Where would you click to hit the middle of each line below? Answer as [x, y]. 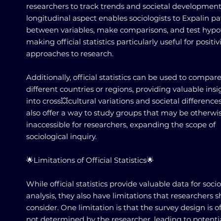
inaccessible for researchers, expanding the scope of [121, 125]
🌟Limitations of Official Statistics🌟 [90, 160]
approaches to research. [70, 54]
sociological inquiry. [61, 136]
